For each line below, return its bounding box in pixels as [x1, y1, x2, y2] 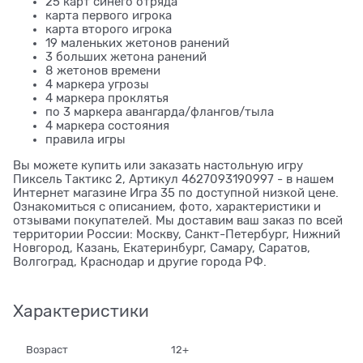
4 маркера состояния [45, 119, 169, 133]
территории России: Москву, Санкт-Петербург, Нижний [13, 228, 340, 241]
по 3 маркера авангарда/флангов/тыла [45, 105, 274, 119]
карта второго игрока [45, 23, 172, 36]
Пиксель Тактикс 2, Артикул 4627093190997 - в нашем [13, 173, 334, 186]
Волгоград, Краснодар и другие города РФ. [13, 255, 267, 269]
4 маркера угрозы [45, 78, 149, 92]
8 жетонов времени [45, 64, 160, 78]
